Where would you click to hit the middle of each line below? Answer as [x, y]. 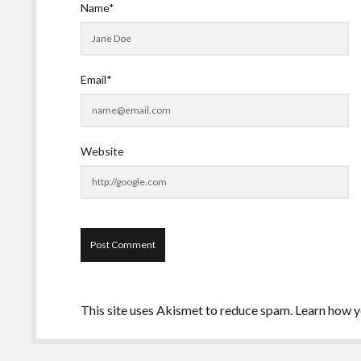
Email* [97, 80]
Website [103, 151]
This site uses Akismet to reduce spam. [188, 310]
